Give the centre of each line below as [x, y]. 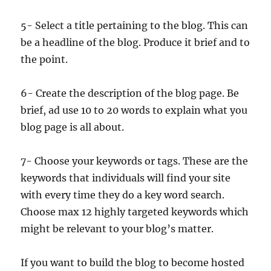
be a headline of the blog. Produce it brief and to [135, 42]
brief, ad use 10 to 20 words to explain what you [134, 110]
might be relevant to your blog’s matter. [117, 229]
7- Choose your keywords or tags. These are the [135, 161]
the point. [44, 59]
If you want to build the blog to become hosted [133, 263]
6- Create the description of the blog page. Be [130, 93]
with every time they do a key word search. [123, 195]
